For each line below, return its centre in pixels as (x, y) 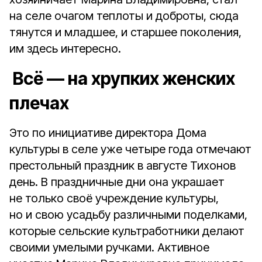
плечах (39, 103)
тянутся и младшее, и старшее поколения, (125, 32)
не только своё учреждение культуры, (114, 198)
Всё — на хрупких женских (122, 78)
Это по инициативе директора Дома (108, 133)
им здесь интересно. (65, 49)
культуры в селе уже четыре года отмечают (130, 149)
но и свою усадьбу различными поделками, (128, 215)
